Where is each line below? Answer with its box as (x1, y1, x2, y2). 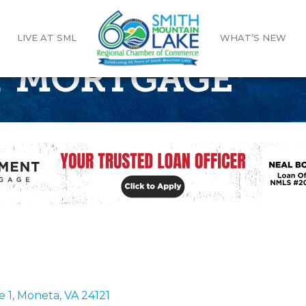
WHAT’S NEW (219, 31, 286, 43)
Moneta (17, 288, 59, 302)
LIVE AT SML (16, 31, 76, 43)
